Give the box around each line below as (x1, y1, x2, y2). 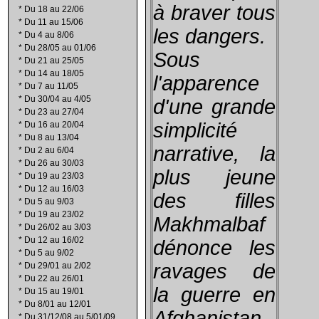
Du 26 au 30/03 (24, 158, 84, 168)
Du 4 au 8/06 (24, 30, 74, 40)
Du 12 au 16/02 (24, 235, 84, 245)
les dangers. (153, 25, 266, 48)
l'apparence (153, 72, 259, 95)
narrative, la (153, 142, 276, 165)
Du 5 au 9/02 (24, 248, 74, 258)
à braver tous (153, 1, 276, 24)
